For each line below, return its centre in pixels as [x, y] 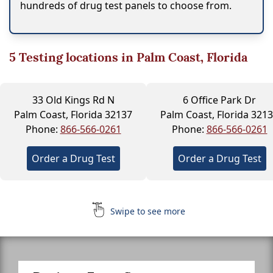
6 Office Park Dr [219, 100]
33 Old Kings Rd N [73, 100]
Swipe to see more [146, 211]
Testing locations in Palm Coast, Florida [132, 57]
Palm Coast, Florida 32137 [73, 114]
